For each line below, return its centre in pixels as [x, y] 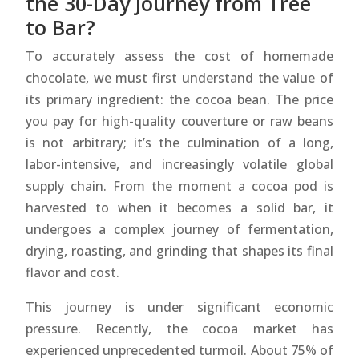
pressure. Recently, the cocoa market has [179, 328]
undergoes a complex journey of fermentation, [179, 229]
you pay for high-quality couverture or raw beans [179, 121]
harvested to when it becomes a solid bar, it [179, 207]
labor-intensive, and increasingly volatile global [179, 164]
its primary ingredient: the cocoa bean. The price [179, 99]
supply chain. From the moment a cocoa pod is [179, 186]
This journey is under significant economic [179, 307]
